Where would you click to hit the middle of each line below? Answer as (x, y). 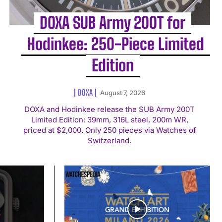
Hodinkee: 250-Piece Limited (115, 44)
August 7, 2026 (122, 92)
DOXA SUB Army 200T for (113, 23)
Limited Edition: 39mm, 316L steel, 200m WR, (110, 119)
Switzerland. (110, 140)
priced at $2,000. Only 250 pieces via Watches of (110, 130)
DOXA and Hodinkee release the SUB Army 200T (110, 109)
